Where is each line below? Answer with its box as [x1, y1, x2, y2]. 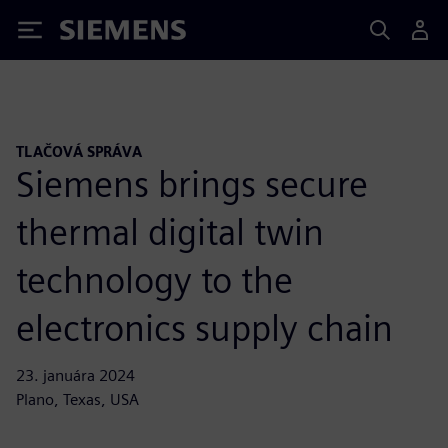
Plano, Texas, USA [16, 389, 139, 409]
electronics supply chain [16, 305, 393, 350]
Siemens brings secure [16, 161, 368, 206]
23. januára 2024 [16, 365, 135, 385]
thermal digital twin [16, 209, 324, 254]
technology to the [16, 257, 293, 302]
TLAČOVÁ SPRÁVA [16, 143, 142, 160]
